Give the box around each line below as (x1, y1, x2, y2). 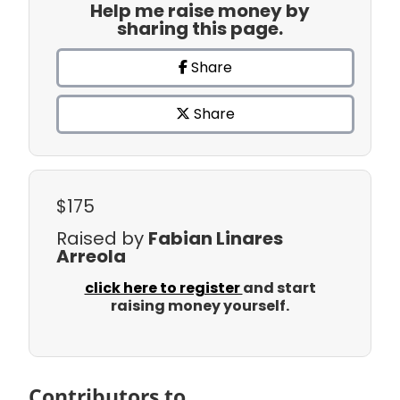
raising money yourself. (111, 296, 289, 317)
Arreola (56, 244, 126, 270)
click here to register (84, 278, 243, 299)
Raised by (56, 226, 148, 252)
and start (242, 278, 316, 299)
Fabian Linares (148, 226, 283, 252)
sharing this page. (117, 16, 283, 42)
